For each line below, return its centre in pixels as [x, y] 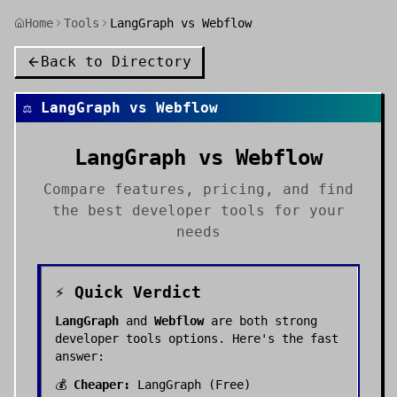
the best [92, 210]
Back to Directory [116, 62]
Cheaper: [102, 385]
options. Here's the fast [250, 339]
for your [305, 210]
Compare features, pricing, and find [198, 189]
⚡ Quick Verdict [128, 292]
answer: [80, 356]
